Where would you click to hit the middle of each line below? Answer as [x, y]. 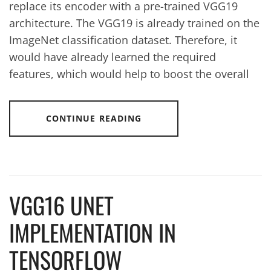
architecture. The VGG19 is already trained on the [134, 23]
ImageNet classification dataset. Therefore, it [123, 40]
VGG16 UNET [61, 205]
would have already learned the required [113, 57]
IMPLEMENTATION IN [93, 232]
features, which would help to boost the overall [129, 73]
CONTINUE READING [94, 118]
